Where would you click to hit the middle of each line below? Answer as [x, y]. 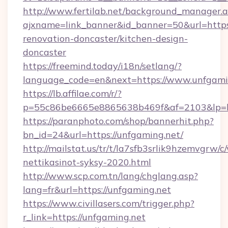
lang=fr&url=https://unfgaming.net [97, 190]
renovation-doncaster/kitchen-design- [105, 38]
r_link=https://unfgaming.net [84, 217]
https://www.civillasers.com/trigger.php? [109, 203]
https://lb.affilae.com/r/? [72, 93]
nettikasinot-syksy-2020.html [87, 162]
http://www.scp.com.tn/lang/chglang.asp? [110, 176]
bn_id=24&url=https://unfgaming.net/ [103, 135]
